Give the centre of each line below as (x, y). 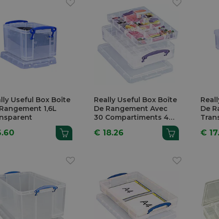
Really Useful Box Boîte (136, 99)
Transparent (117, 126)
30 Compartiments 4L (134, 117)
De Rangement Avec (131, 108)
